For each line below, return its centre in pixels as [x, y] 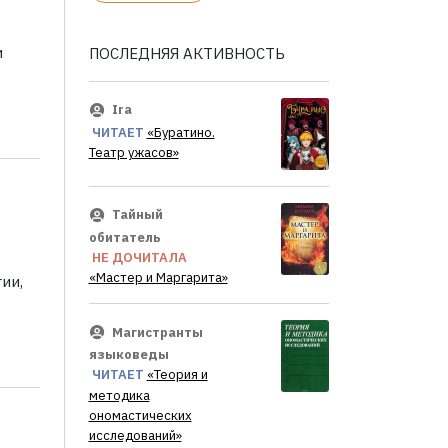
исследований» [135, 436]
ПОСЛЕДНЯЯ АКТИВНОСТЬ [186, 53]
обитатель [124, 238]
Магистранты [157, 332]
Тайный [137, 215]
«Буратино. [180, 133]
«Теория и [177, 375]
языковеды [128, 355]
